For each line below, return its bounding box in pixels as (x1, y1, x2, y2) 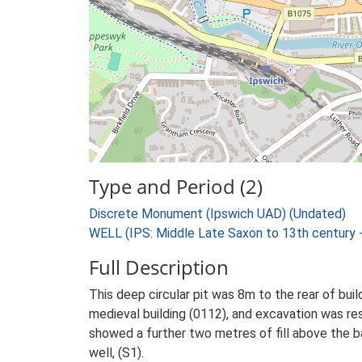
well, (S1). (89, 345, 144, 360)
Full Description (89, 254, 229, 280)
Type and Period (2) (89, 173, 263, 200)
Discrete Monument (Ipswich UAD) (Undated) (89, 206, 346, 221)
